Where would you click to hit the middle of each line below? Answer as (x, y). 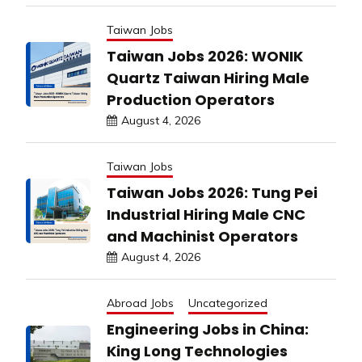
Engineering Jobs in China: (208, 329)
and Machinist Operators (202, 236)
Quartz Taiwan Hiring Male (208, 78)
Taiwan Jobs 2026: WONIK (205, 56)
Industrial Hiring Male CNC (206, 214)
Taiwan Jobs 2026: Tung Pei (212, 192)
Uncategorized (228, 303)
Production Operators (191, 99)
